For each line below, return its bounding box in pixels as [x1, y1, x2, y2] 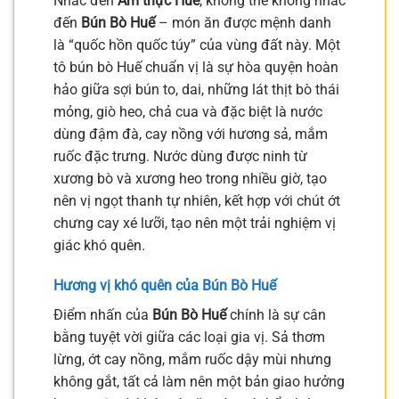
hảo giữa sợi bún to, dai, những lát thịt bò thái [53, 80, 339, 98]
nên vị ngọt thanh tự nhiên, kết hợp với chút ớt [53, 191, 340, 209]
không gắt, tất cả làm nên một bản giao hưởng [53, 373, 345, 391]
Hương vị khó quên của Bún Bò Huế [53, 277, 276, 295]
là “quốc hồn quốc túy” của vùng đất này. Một [53, 36, 340, 53]
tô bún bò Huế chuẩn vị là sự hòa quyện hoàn [53, 58, 338, 76]
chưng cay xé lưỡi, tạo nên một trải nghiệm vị [53, 214, 336, 232]
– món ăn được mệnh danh [155, 13, 331, 31]
